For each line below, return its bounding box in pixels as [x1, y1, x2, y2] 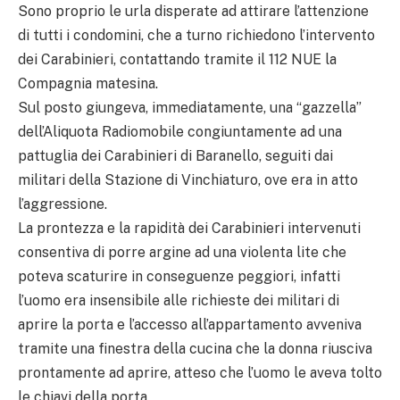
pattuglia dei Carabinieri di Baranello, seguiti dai [18, 146, 333, 164]
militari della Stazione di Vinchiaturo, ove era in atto [18, 171, 358, 188]
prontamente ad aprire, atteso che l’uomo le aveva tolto [18, 363, 382, 381]
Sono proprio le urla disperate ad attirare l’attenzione [18, 2, 369, 20]
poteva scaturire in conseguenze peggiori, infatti [18, 267, 340, 285]
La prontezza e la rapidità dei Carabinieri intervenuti [18, 219, 361, 237]
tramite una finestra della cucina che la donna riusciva [18, 339, 372, 357]
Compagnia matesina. [18, 74, 158, 92]
